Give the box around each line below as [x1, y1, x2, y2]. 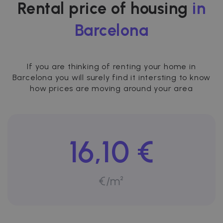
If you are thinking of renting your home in [27, 62, 196, 72]
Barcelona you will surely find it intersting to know [12, 73, 211, 83]
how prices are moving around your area [30, 84, 193, 94]
